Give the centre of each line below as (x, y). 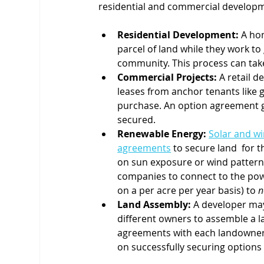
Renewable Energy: (162, 133)
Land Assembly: (154, 204)
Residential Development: (178, 34)
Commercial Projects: (167, 77)
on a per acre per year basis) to (188, 190)
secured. (137, 119)
